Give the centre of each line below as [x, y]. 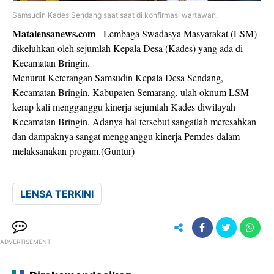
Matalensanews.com [54, 33]
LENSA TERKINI [57, 194]
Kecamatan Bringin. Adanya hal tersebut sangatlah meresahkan [134, 121]
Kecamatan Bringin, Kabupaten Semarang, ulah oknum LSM [131, 92]
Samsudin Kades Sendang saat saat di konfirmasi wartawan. [115, 15]
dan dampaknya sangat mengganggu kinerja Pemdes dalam [126, 136]
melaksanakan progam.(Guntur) [73, 151]
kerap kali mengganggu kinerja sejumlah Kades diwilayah [124, 107]
